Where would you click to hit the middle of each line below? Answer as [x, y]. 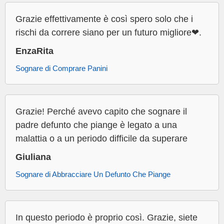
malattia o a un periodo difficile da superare [101, 139]
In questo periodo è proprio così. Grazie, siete [106, 218]
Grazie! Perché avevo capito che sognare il [101, 112]
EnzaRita [34, 51]
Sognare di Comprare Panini [61, 68]
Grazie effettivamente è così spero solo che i [104, 19]
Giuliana [33, 157]
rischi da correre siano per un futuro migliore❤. [108, 33]
